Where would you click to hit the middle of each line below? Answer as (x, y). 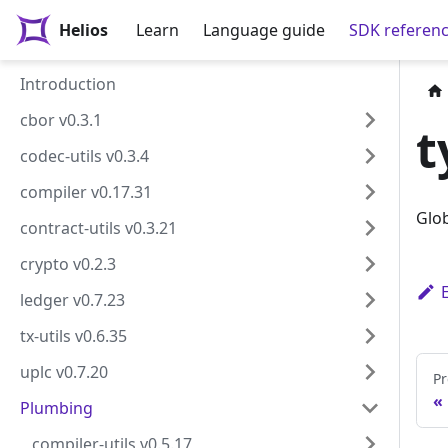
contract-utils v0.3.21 (98, 228)
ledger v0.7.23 (72, 300)
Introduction (68, 84)
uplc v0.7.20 (64, 372)
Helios (84, 30)
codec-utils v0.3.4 (84, 156)
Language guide (264, 30)
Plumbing (56, 408)
